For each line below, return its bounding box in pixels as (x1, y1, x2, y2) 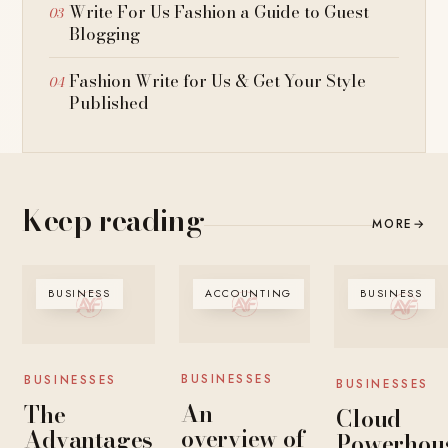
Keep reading (22, 196, 205, 243)
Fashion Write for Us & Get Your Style (69, 67, 367, 94)
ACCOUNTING (205, 285, 292, 301)
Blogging (69, 20, 141, 47)
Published (69, 89, 150, 116)
